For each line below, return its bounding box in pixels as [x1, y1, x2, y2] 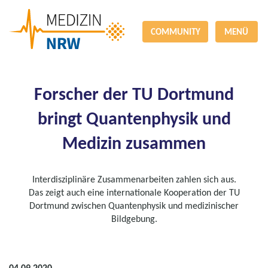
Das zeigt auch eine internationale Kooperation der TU [28, 187, 240, 198]
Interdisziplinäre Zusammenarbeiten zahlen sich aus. [32, 173, 236, 185]
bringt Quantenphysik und [37, 107, 231, 129]
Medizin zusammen [62, 132, 206, 154]
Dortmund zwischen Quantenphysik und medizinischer [29, 200, 239, 211]
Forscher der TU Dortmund [34, 83, 234, 105]
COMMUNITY [150, 26, 200, 37]
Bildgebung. [111, 213, 157, 224]
